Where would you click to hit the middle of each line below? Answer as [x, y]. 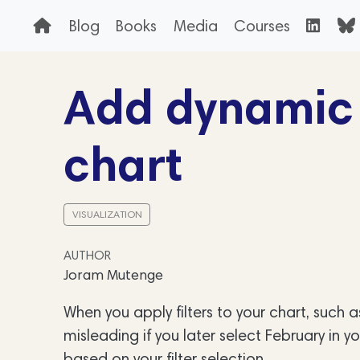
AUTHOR [87, 255]
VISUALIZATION [107, 215]
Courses [262, 26]
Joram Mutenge [113, 274]
